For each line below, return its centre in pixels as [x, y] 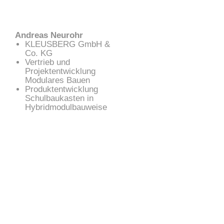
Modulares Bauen [57, 80]
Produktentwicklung [61, 89]
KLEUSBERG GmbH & [67, 44]
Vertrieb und [47, 62]
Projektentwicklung [60, 71]
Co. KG [39, 53]
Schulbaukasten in [59, 98]
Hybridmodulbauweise [66, 107]
